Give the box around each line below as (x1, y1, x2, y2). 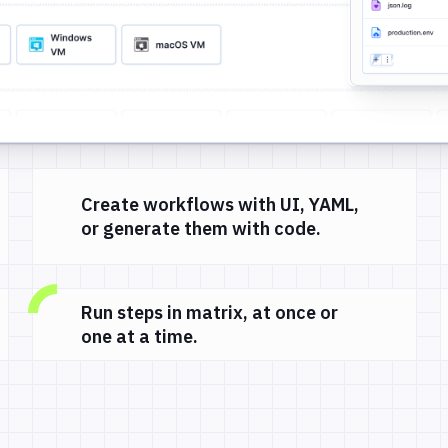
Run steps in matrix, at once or (81, 300, 338, 324)
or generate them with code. (81, 216, 321, 240)
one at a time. (81, 324, 198, 348)
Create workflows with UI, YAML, (81, 192, 359, 216)
